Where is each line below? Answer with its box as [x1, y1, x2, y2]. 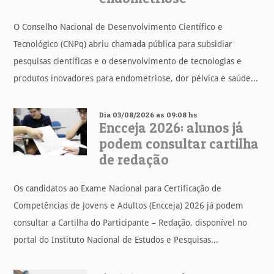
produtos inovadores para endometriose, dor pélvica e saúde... [13, 73, 259, 83]
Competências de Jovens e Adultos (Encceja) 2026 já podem [13, 200, 244, 210]
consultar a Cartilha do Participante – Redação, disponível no [13, 217, 248, 228]
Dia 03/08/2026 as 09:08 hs [99, 109, 198, 119]
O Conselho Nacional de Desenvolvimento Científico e [13, 21, 223, 32]
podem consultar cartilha [99, 135, 259, 152]
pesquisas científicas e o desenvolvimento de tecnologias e [13, 56, 242, 66]
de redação [99, 150, 169, 168]
